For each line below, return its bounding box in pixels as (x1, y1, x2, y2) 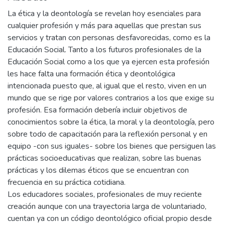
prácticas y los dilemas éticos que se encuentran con (8, 165, 189, 176)
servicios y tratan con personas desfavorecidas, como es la (8, 32, 210, 43)
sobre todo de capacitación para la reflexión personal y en (8, 129, 207, 140)
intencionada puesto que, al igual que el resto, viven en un (8, 80, 206, 91)
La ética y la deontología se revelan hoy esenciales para (8, 8, 201, 19)
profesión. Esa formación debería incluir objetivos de (8, 104, 187, 116)
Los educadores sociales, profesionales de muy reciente (8, 189, 202, 200)
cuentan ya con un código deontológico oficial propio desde (8, 213, 212, 224)
